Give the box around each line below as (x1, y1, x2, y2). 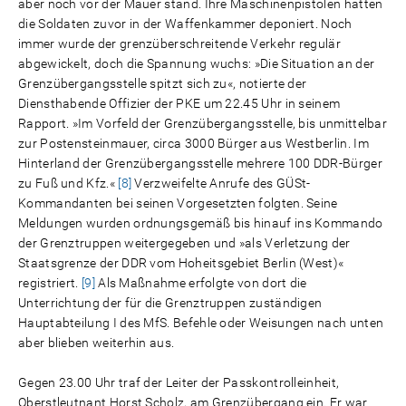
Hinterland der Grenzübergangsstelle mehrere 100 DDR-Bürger (18, 156, 382, 170)
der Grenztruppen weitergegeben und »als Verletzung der (18, 236, 351, 250)
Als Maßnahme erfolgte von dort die (94, 275, 307, 290)
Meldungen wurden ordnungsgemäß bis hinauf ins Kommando (18, 216, 383, 230)
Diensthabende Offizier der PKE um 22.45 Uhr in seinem (18, 96, 341, 111)
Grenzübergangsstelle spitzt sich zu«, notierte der (18, 76, 307, 91)
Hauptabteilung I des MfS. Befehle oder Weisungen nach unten (18, 315, 384, 330)
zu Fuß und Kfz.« (18, 176, 119, 190)
